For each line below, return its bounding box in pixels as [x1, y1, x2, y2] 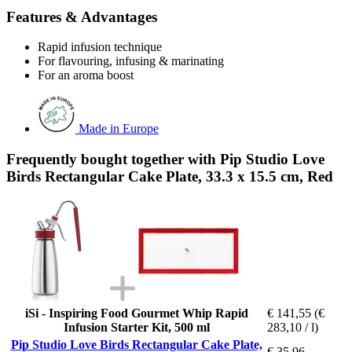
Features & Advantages [6, 8, 157, 25]
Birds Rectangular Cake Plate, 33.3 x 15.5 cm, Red [6, 167, 333, 185]
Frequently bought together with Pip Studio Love [6, 150, 324, 167]
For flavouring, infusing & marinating [38, 54, 224, 68]
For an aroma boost [38, 68, 134, 82]
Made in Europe [79, 122, 159, 136]
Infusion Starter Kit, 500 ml [63, 320, 210, 334]
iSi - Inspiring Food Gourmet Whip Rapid [24, 306, 248, 320]
